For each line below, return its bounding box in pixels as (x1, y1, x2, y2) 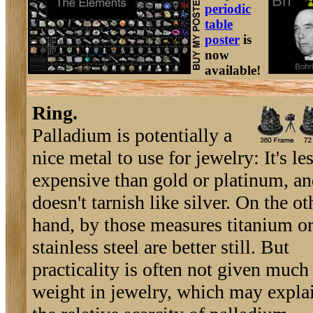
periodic (205, 1, 251, 16)
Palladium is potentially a (32, 124, 232, 146)
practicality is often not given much (32, 259, 309, 280)
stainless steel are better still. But (32, 236, 289, 258)
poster (205, 32, 240, 47)
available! (205, 63, 261, 78)
